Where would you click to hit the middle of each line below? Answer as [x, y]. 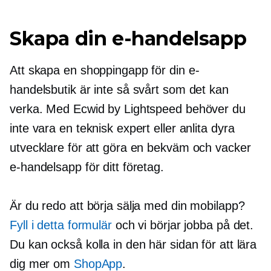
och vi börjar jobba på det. [183, 225]
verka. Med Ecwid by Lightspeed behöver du [128, 109]
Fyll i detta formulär [61, 225]
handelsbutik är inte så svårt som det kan [119, 89]
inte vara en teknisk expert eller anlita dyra [122, 128]
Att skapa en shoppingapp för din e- [105, 70]
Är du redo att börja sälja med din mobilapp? [127, 205]
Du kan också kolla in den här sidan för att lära [133, 244]
